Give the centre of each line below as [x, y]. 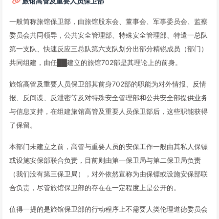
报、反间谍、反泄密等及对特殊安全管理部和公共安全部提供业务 [109, 98]
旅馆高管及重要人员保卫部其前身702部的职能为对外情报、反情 [108, 84]
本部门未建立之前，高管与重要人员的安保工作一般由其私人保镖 [109, 146]
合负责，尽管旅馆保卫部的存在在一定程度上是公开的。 [95, 187]
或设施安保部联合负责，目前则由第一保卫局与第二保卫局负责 [105, 160]
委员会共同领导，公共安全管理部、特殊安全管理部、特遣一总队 [109, 35]
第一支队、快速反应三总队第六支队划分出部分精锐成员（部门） [109, 49]
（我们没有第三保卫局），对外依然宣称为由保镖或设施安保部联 [109, 174]
